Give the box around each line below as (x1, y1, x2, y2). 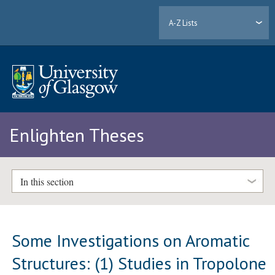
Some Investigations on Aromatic (12, 228, 250, 252)
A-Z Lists (169, 17, 198, 28)
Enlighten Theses (9, 123, 144, 147)
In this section (20, 174, 74, 188)
